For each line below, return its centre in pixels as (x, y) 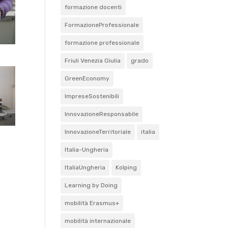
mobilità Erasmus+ (92, 203)
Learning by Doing (91, 185)
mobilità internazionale (98, 221)
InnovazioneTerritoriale (98, 132)
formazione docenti (93, 7)
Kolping (126, 167)
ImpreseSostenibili (92, 96)
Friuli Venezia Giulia (93, 61)
